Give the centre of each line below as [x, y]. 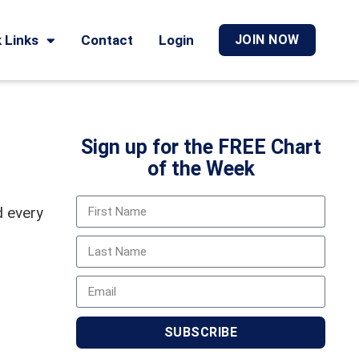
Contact [107, 40]
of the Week [201, 169]
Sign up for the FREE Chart [201, 147]
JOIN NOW [267, 40]
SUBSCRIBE [201, 332]
